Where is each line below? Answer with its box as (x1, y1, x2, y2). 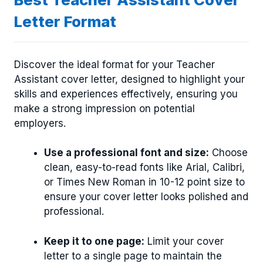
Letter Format (14, 12, 116, 31)
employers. (14, 117, 66, 129)
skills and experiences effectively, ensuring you (14, 87, 238, 100)
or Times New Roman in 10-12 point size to (44, 176, 245, 188)
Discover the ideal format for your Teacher (14, 58, 215, 70)
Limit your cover (144, 235, 224, 247)
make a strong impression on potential (14, 102, 195, 114)
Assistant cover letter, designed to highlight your (14, 73, 245, 85)
